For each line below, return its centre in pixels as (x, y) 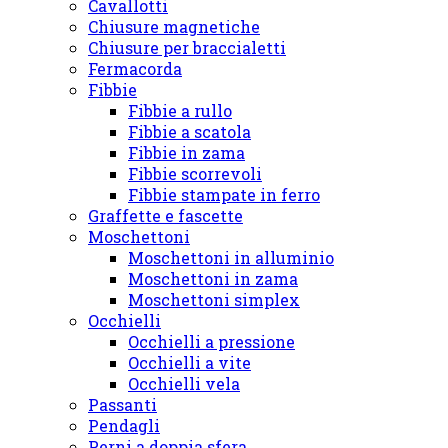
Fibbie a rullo (180, 111)
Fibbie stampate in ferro (224, 195)
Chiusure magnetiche (174, 27)
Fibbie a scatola (189, 132)
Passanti (122, 405)
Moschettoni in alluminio (231, 258)
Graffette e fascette (165, 216)
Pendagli (124, 426)
